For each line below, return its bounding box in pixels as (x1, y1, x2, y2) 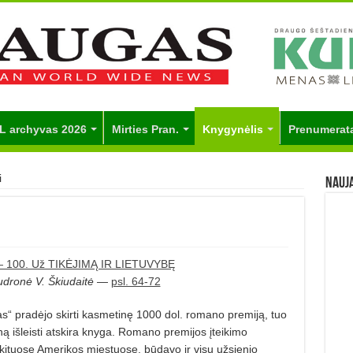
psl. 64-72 (110, 274, 161, 288)
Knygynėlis (202, 122, 263, 136)
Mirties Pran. (111, 122, 179, 136)
